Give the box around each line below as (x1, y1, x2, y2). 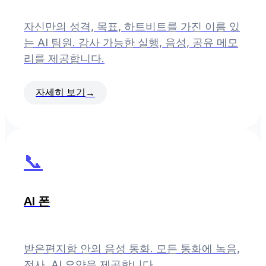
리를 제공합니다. (24, 52, 104, 65)
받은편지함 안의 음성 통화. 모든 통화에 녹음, (24, 242, 240, 255)
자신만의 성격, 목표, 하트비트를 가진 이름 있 (24, 20, 240, 33)
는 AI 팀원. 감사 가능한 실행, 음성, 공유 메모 (24, 36, 238, 49)
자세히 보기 (36, 86, 85, 99)
